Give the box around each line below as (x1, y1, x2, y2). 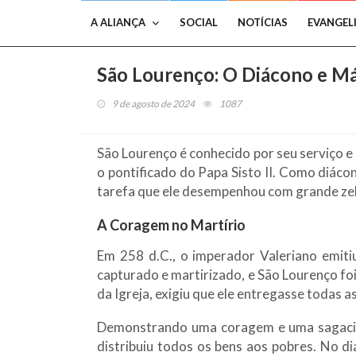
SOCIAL (180, 16, 218, 29)
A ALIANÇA (91, 16, 145, 29)
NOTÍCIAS (238, 16, 288, 29)
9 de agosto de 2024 (112, 98, 195, 110)
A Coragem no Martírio (97, 216, 246, 234)
